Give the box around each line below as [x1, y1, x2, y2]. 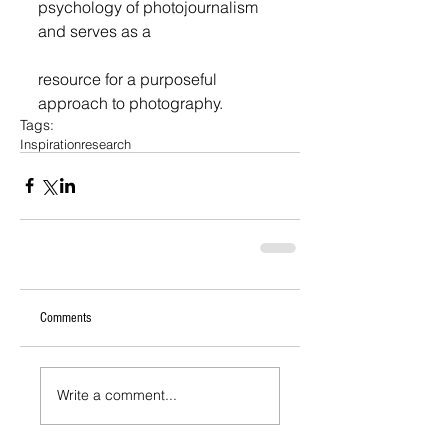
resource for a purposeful [38, 68, 221, 89]
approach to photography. [38, 92, 227, 113]
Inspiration [20, 135, 81, 152]
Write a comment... [57, 386, 177, 405]
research [81, 135, 131, 152]
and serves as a [38, 20, 151, 41]
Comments [40, 309, 91, 326]
